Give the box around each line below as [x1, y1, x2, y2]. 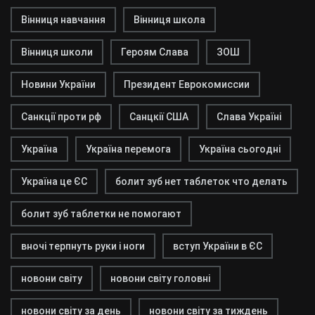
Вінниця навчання [21, 14, 105, 26]
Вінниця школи [21, 46, 93, 58]
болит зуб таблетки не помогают [21, 208, 181, 220]
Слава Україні [217, 111, 281, 123]
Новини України [21, 79, 96, 91]
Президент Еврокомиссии [124, 79, 250, 91]
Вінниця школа [134, 14, 205, 26]
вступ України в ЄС [173, 240, 262, 252]
